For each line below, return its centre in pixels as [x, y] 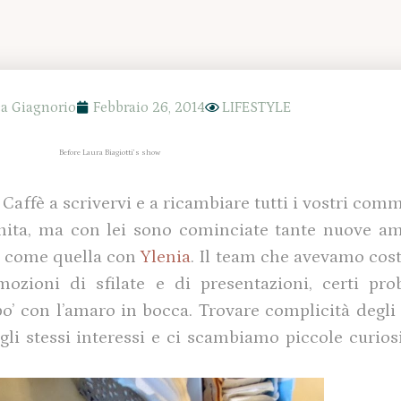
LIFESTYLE [256, 108]
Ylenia [166, 257]
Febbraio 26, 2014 [149, 108]
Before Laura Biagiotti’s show [109, 153]
